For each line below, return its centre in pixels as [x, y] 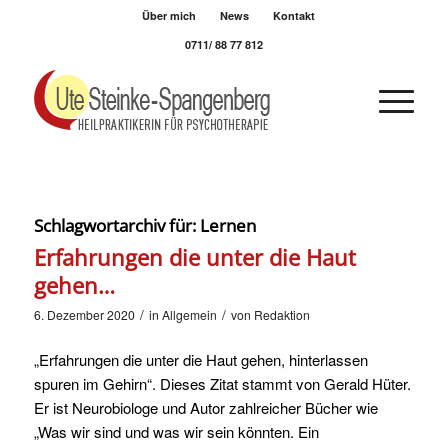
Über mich [169, 15]
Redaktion [281, 314]
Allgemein [189, 314]
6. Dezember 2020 [84, 314]
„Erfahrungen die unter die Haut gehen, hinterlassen [200, 359]
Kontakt [294, 15]
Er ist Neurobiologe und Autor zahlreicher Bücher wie [205, 407]
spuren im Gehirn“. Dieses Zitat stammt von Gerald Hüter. [222, 383]
